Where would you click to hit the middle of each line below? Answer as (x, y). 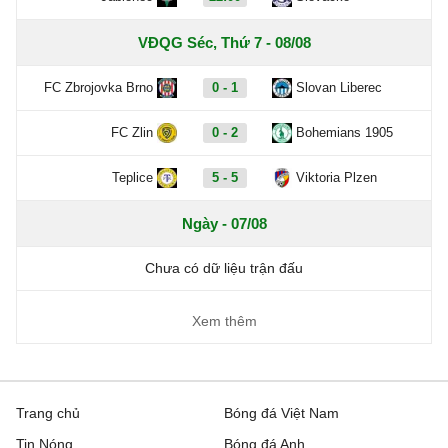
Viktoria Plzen (336, 177)
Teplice (132, 177)
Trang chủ (48, 413)
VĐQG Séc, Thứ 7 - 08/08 (224, 42)
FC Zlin (132, 132)
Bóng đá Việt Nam (281, 413)
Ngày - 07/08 (224, 223)
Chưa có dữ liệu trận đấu (224, 268)
